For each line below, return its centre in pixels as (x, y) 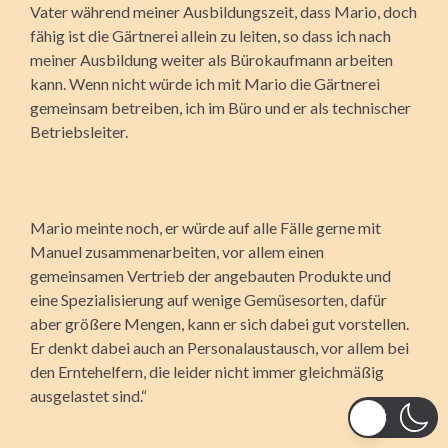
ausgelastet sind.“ (88, 395)
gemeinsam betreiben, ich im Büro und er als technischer (220, 107)
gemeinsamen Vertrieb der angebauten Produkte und (210, 275)
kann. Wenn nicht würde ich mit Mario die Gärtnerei (205, 83)
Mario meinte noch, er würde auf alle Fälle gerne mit (205, 227)
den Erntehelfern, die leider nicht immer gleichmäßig (207, 371)
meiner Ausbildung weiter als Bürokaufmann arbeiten (211, 59)
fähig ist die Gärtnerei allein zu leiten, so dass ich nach (210, 35)
